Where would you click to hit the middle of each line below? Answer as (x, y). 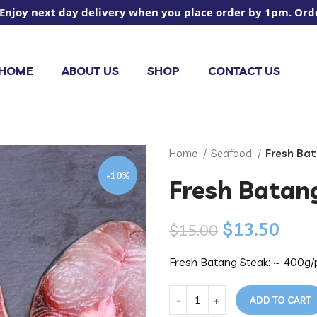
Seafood (232, 153)
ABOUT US (90, 70)
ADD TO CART (281, 300)
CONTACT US (244, 70)
